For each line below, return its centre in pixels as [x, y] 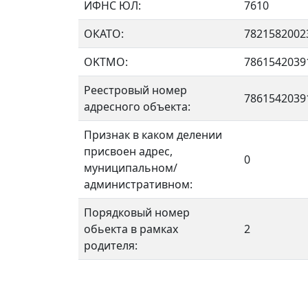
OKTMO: [106, 62]
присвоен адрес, [128, 151]
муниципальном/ [131, 168]
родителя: [111, 245]
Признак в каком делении [153, 135]
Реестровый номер [135, 90]
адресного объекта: [137, 107]
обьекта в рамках [131, 229]
